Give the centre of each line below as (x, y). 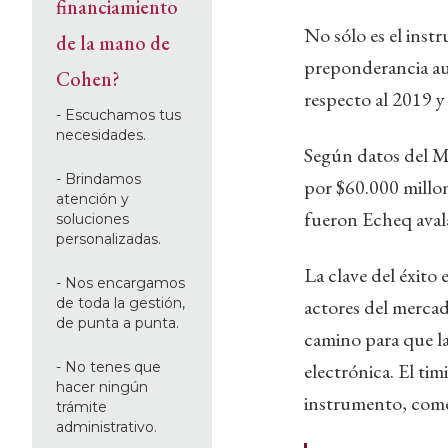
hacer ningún (102, 387)
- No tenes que (108, 367)
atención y (92, 199)
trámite (81, 407)
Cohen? (88, 79)
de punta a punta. (117, 323)
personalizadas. (108, 239)
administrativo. (106, 427)
